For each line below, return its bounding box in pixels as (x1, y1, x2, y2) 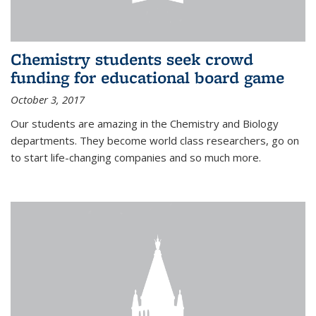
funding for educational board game (11, 66, 284, 88)
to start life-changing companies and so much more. (11, 150, 261, 164)
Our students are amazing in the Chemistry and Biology (11, 116, 279, 130)
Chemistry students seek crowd (11, 47, 253, 70)
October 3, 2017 (11, 92, 85, 107)
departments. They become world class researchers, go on (11, 133, 299, 147)
